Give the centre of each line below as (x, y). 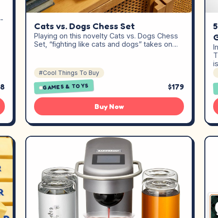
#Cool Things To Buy (69, 73)
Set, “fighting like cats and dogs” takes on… (106, 44)
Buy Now (109, 106)
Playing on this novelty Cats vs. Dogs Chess (106, 36)
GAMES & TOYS (66, 87)
